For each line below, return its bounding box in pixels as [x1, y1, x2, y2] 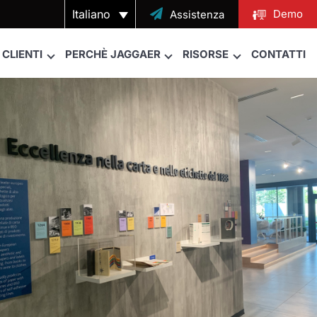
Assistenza [170, 8, 224, 21]
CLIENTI [2, 47, 43, 61]
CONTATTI [251, 47, 306, 61]
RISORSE [183, 47, 229, 61]
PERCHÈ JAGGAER [64, 47, 161, 61]
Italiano [71, 7, 110, 21]
